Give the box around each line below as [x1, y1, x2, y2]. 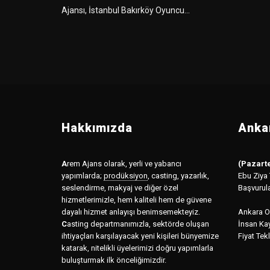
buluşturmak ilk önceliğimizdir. [61, 255, 166, 265]
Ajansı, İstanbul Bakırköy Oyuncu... [61, 5, 190, 15]
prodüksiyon [104, 171, 148, 180]
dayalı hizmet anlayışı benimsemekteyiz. [61, 207, 200, 216]
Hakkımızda [61, 120, 133, 135]
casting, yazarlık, [149, 171, 209, 180]
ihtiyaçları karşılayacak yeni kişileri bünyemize [61, 231, 219, 240]
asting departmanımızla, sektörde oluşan [67, 219, 209, 228]
